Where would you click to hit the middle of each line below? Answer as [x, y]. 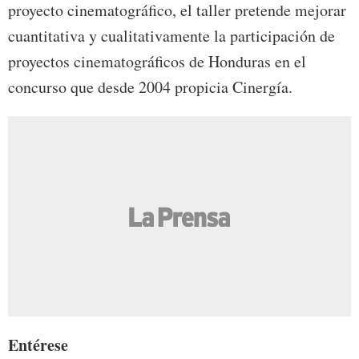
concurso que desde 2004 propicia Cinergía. [150, 87]
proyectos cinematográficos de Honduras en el [157, 62]
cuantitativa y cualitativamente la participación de [171, 36]
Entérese [38, 345]
